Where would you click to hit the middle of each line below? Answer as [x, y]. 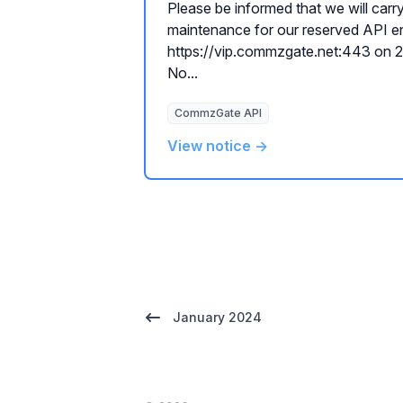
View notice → [218, 146]
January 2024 [217, 317]
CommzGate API [218, 113]
